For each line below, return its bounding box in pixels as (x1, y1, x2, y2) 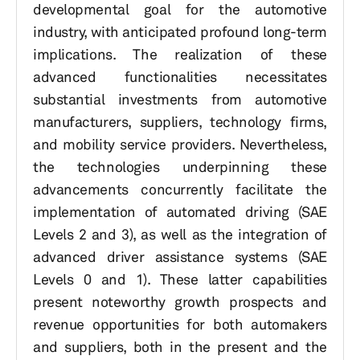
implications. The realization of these (33, 45, 327, 63)
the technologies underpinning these (33, 157, 327, 175)
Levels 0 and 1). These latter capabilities (33, 270, 327, 288)
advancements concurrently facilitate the (33, 180, 327, 198)
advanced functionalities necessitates (33, 67, 327, 85)
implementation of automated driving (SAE (33, 202, 327, 220)
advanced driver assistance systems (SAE (33, 247, 327, 265)
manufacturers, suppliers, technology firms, (33, 112, 327, 130)
